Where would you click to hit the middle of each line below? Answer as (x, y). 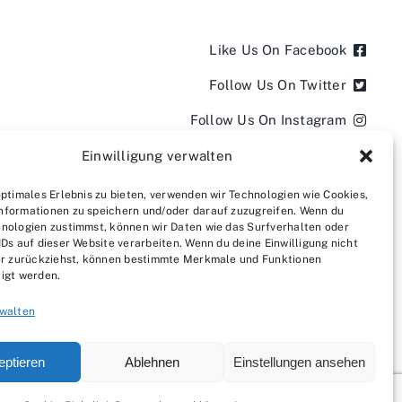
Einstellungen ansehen (299, 362)
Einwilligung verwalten (157, 156)
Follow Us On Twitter (278, 84)
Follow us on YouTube (272, 189)
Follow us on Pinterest (274, 224)
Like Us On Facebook (278, 49)
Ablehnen (153, 362)
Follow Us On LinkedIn (273, 154)
